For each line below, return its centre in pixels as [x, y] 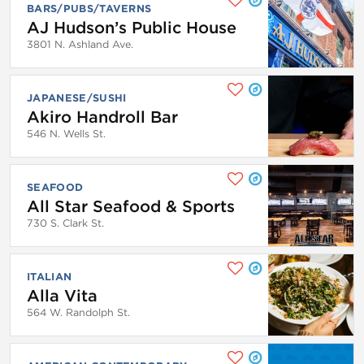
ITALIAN [50, 276]
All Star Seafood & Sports [131, 206]
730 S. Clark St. [65, 223]
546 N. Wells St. [66, 133]
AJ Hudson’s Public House [132, 27]
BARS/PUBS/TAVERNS [89, 8]
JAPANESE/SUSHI [77, 97]
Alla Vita [62, 295]
